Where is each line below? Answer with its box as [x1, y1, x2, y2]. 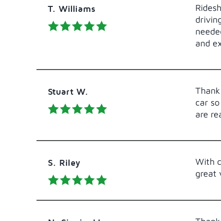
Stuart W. [47, 86, 88, 97]
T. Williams [47, 3, 95, 14]
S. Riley [47, 157, 80, 168]
